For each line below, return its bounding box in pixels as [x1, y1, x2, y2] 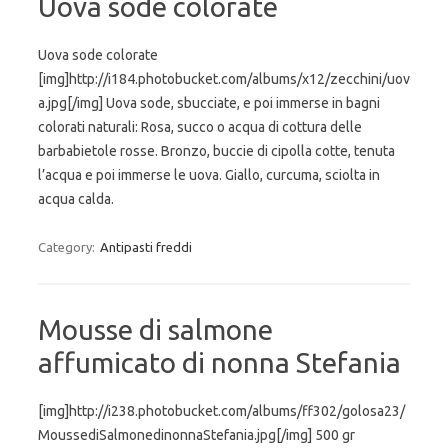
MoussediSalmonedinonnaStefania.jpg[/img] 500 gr [38, 427, 355, 443]
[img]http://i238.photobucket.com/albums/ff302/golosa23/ [38, 403, 405, 419]
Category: [38, 240, 98, 254]
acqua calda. [38, 191, 114, 207]
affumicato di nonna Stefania [38, 347, 401, 378]
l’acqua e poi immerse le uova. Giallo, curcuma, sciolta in [38, 167, 380, 183]
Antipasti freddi [100, 240, 192, 254]
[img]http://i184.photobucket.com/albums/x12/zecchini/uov [38, 71, 410, 87]
